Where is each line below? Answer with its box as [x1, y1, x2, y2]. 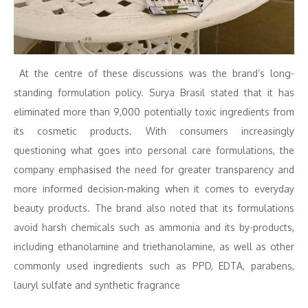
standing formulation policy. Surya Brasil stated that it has [14, 87, 294, 99]
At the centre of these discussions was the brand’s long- [14, 67, 294, 80]
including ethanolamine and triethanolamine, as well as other [14, 241, 294, 253]
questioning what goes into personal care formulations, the [14, 144, 294, 157]
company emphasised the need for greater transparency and [14, 164, 294, 176]
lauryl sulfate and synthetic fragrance [14, 279, 180, 291]
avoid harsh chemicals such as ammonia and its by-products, [14, 221, 294, 234]
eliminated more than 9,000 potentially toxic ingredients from [14, 106, 294, 118]
